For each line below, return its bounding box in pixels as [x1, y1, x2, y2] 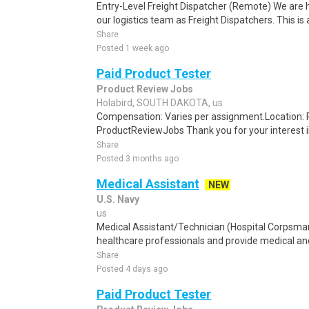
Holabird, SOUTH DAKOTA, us [97, 97, 223, 108]
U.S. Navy [97, 194, 139, 205]
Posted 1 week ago [97, 43, 169, 53]
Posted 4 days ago [97, 264, 168, 274]
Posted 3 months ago [97, 154, 179, 163]
